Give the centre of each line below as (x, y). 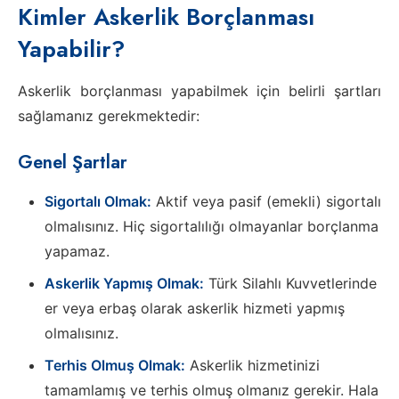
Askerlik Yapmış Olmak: (124, 283)
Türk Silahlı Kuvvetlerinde (290, 283)
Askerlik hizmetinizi (252, 365)
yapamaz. (77, 251)
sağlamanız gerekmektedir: (109, 115)
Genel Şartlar (73, 162)
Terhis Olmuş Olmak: (115, 365)
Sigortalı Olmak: (98, 201)
